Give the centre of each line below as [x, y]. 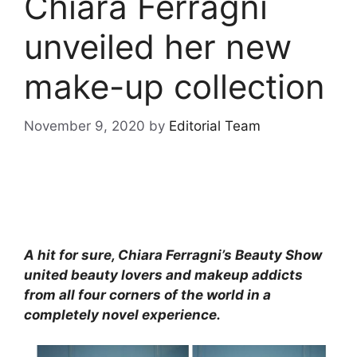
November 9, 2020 [84, 126]
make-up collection [175, 86]
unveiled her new [158, 47]
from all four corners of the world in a [147, 294]
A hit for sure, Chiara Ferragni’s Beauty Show [173, 255]
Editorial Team [215, 126]
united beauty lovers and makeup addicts [163, 275]
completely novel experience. [122, 314]
